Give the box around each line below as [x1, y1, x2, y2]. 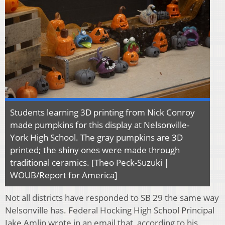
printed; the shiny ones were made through [10, 144, 180, 156]
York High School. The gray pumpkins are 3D [10, 132, 183, 144]
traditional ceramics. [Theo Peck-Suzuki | [10, 157, 169, 169]
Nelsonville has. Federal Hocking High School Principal [5, 204, 214, 216]
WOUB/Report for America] [10, 169, 118, 181]
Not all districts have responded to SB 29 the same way [5, 192, 219, 204]
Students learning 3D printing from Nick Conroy [10, 106, 195, 119]
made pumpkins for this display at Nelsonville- [10, 119, 189, 131]
